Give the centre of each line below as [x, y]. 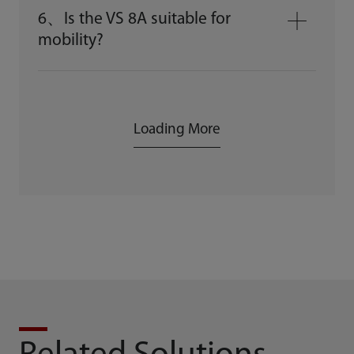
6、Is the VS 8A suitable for [134, 20]
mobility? [70, 41]
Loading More [177, 130]
